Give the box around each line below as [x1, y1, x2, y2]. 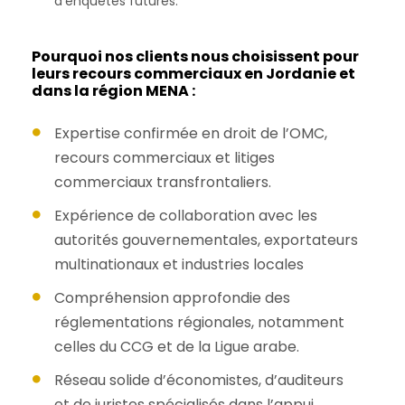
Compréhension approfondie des [54, 287, 290, 309]
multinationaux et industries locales [54, 254, 304, 276]
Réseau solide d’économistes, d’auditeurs [54, 370, 344, 391]
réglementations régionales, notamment [54, 312, 344, 334]
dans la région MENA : [32, 80, 195, 102]
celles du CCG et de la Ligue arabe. [54, 336, 299, 358]
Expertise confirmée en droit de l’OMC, [54, 123, 327, 145]
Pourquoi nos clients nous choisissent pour [32, 46, 359, 68]
